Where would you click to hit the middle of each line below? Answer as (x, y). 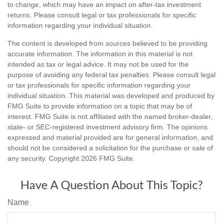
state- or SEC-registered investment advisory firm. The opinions (108, 127)
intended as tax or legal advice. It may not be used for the (98, 64)
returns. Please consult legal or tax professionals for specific (102, 15)
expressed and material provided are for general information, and (110, 138)
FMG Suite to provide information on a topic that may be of (100, 106)
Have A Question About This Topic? (111, 186)
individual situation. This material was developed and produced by (111, 96)
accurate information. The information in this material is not (100, 54)
